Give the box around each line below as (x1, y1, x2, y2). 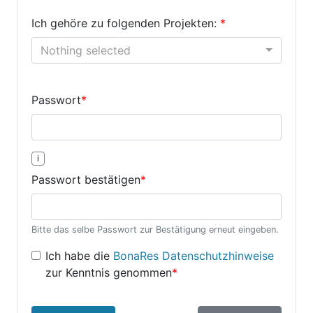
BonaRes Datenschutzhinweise (113, 249, 274, 263)
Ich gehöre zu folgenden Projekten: (31, 16, 220, 30)
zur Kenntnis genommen (45, 265, 172, 279)
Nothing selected (41, 43, 131, 57)
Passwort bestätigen (31, 173, 140, 187)
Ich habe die (45, 249, 113, 263)
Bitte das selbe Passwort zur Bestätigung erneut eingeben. (31, 224, 279, 235)
